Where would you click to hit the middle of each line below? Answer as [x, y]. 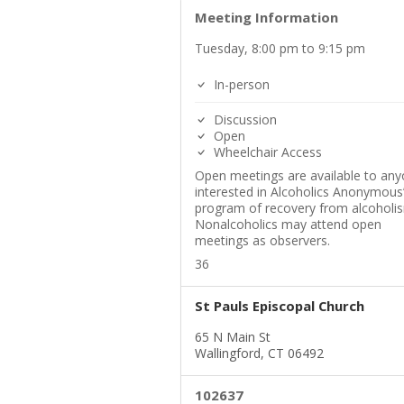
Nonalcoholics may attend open [288, 224]
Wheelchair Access [266, 152]
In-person [239, 84]
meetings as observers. [262, 240]
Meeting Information [266, 17]
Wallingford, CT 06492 [259, 353]
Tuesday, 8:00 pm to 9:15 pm [280, 48]
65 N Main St [232, 337]
